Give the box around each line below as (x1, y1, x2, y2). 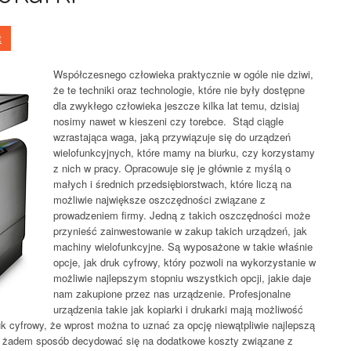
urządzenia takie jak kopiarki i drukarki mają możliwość (53, 302, 303, 317)
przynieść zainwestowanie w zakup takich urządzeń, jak (53, 223, 307, 238)
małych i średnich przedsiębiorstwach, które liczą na (53, 176, 291, 191)
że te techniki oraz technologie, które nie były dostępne (53, 82, 305, 97)
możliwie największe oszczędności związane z (53, 192, 266, 207)
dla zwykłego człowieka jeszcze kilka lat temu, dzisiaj (53, 98, 299, 113)
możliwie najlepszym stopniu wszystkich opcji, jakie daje (53, 270, 311, 285)
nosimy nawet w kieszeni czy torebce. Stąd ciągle (53, 114, 284, 128)
